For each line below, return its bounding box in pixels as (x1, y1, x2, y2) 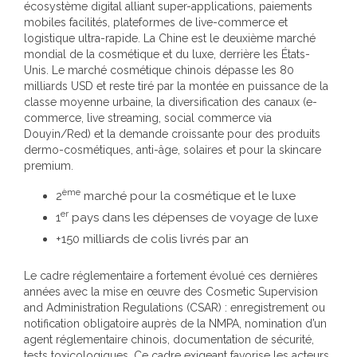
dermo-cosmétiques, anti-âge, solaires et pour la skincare (24, 143, 321, 156)
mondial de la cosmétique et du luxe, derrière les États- (24, 47, 310, 61)
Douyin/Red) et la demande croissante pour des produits (24, 127, 320, 140)
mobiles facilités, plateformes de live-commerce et (24, 15, 288, 29)
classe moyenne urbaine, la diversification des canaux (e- (24, 95, 317, 108)
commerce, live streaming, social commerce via (24, 111, 272, 124)
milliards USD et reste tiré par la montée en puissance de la (24, 79, 328, 92)
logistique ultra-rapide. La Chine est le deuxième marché (24, 31, 316, 45)
